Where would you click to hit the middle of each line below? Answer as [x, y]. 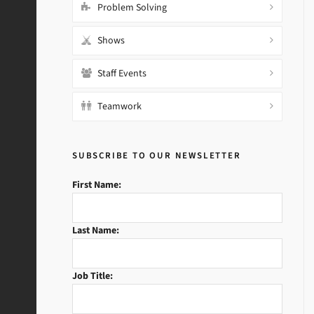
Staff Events [122, 73]
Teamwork [120, 106]
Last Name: [96, 230]
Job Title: [93, 276]
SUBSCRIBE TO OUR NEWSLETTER [157, 155]
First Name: [97, 185]
